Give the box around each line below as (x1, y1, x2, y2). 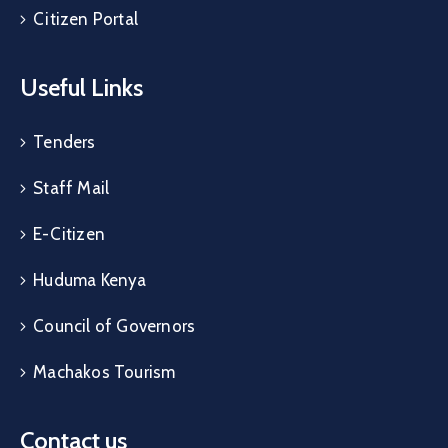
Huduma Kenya (33, 270, 147, 291)
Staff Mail (33, 178, 110, 199)
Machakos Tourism (33, 362, 176, 383)
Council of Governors (33, 316, 196, 337)
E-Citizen (33, 224, 106, 245)
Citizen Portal (33, 9, 139, 30)
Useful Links (20, 73, 143, 103)
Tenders (33, 132, 96, 153)
